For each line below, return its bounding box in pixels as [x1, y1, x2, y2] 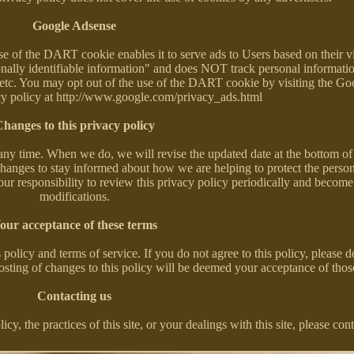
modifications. [39, 189, 110, 203]
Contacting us [37, 288, 112, 303]
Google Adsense [32, 18, 117, 32]
